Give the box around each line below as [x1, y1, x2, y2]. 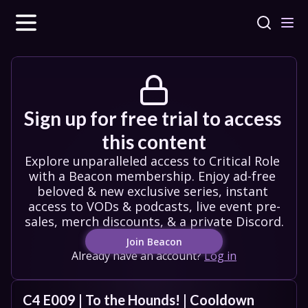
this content [102, 130, 206, 153]
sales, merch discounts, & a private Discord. [24, 213, 284, 230]
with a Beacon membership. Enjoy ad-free [29, 168, 276, 184]
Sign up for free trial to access [23, 107, 281, 130]
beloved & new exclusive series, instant [36, 183, 268, 199]
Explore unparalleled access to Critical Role [25, 153, 280, 169]
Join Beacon [126, 234, 182, 248]
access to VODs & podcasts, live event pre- [27, 198, 280, 214]
